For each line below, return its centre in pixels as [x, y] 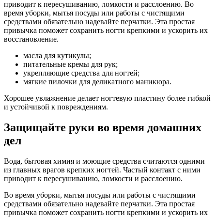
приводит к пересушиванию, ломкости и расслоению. [93, 179]
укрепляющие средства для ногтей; [81, 73]
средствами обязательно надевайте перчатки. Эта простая [99, 204]
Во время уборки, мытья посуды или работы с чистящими [100, 195]
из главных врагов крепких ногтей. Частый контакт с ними [102, 170]
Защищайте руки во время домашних [103, 128]
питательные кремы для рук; [70, 64]
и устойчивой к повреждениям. [56, 107]
